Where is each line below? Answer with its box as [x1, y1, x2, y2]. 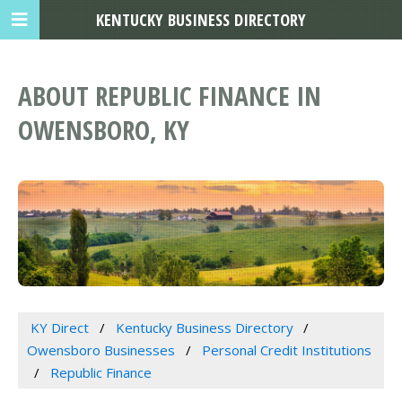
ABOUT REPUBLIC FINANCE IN [18, 78, 321, 114]
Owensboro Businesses [27, 341, 175, 360]
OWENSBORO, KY [18, 112, 189, 148]
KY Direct [30, 319, 89, 337]
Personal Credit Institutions [201, 341, 371, 360]
